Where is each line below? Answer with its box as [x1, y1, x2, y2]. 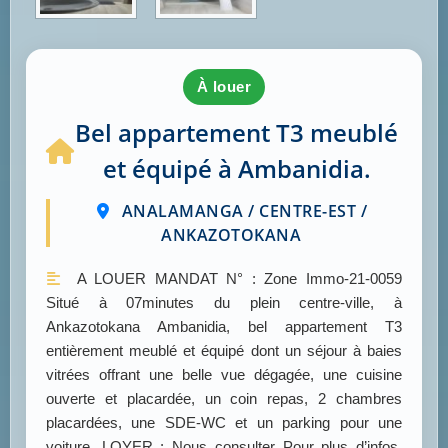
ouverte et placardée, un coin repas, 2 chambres [46, 390, 402, 408]
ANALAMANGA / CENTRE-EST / [117, 200, 367, 223]
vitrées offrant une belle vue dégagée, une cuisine [46, 366, 402, 384]
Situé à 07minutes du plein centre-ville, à [46, 294, 402, 312]
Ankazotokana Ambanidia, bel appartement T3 [46, 318, 402, 336]
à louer [208, 78, 252, 96]
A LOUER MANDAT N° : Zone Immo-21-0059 [69, 270, 402, 288]
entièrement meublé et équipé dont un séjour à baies [46, 342, 402, 360]
